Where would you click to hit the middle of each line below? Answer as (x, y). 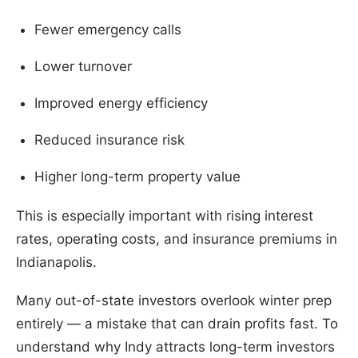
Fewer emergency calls (107, 30)
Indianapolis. (56, 262)
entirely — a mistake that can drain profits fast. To (177, 324)
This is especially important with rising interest (165, 215)
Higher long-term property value (137, 177)
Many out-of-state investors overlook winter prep (174, 301)
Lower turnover (83, 67)
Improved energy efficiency (121, 103)
